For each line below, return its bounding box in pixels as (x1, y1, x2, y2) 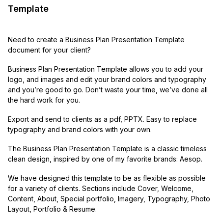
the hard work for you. (8, 95, 80, 104)
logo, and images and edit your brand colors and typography (8, 75, 206, 83)
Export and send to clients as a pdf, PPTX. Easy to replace (8, 114, 197, 123)
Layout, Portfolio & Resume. (8, 204, 97, 213)
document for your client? (8, 45, 91, 54)
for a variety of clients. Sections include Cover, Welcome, (8, 184, 193, 192)
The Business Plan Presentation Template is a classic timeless (8, 144, 207, 153)
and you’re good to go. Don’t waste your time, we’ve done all (8, 85, 208, 94)
